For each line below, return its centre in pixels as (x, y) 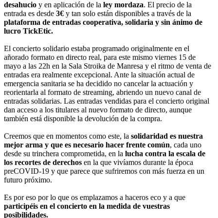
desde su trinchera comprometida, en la (64, 154)
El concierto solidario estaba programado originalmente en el (97, 49)
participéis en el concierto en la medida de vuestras (87, 206)
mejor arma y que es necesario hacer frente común (87, 145)
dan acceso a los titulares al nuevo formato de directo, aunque (98, 110)
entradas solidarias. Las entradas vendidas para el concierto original (107, 101)
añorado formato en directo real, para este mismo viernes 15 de (100, 57)
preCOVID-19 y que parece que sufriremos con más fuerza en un (104, 171)
